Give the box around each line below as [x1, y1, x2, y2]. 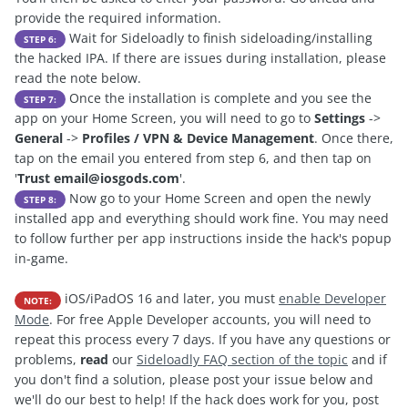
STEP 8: [24, 193, 56, 207]
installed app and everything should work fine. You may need [15, 209, 389, 228]
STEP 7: [24, 93, 56, 106]
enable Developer [279, 290, 386, 308]
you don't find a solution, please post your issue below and [15, 370, 373, 388]
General [15, 129, 63, 147]
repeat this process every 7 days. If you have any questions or [15, 330, 391, 348]
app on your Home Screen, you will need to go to [15, 109, 314, 127]
